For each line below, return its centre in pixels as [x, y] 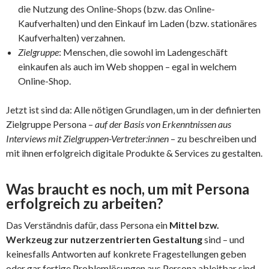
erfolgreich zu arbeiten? [85, 203]
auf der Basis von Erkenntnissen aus [163, 124]
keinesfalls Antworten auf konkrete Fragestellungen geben [126, 253]
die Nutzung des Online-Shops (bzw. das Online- [116, 8]
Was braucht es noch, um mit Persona [128, 189]
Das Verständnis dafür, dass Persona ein [87, 225]
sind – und [223, 239]
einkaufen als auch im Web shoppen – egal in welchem [127, 66]
